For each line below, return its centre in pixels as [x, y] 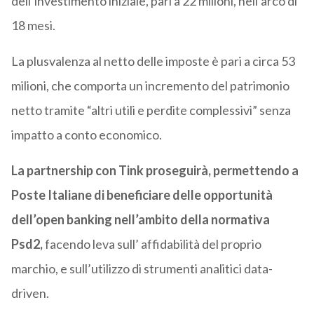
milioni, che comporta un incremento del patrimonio [150, 86]
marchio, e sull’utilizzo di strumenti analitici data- [142, 269]
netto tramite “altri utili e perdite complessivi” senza [151, 110]
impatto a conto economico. [86, 135]
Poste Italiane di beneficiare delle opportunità [142, 195]
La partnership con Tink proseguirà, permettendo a [155, 171]
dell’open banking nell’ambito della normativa [140, 220]
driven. [30, 293]
